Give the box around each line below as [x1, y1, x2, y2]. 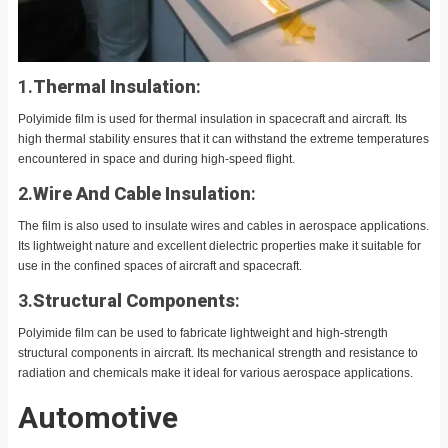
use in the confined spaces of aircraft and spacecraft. [18, 258, 302, 273]
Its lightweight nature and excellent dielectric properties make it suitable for [18, 238, 421, 253]
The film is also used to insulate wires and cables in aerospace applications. [18, 218, 429, 233]
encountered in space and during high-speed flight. [18, 151, 295, 166]
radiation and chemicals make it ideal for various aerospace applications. [18, 365, 413, 380]
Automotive [18, 399, 178, 435]
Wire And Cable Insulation [33, 182, 251, 204]
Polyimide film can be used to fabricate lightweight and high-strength [18, 325, 388, 340]
